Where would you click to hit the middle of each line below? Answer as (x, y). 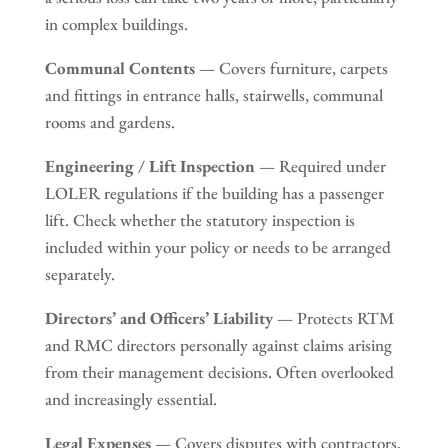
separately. (79, 273)
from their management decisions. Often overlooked (219, 371)
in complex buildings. (116, 23)
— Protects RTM (333, 317)
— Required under (320, 165)
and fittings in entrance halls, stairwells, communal (213, 94)
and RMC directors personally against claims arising (218, 344)
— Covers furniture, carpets (291, 67)
